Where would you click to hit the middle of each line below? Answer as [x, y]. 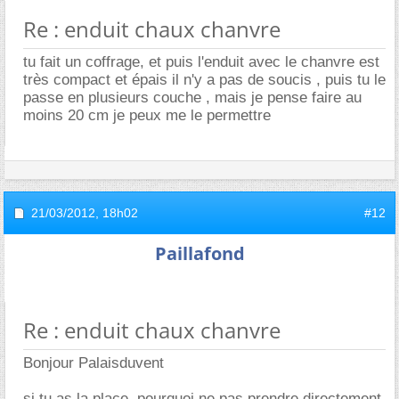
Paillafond [199, 253]
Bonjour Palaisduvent [94, 362]
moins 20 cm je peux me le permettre [147, 115]
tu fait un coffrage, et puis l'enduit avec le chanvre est [201, 61]
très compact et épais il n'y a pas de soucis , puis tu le [204, 79]
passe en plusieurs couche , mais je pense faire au [192, 97]
